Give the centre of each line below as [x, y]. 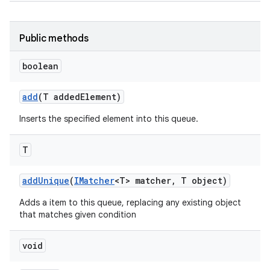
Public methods [54, 39]
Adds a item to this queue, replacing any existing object [130, 202]
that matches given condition [78, 215]
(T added [59, 97]
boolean [40, 66]
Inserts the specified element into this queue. [109, 119]
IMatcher [94, 181]
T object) [202, 181]
